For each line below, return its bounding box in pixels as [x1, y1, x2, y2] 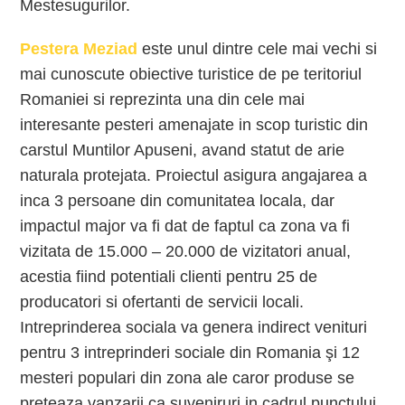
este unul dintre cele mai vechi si [137, 40, 378, 58]
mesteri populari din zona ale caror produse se [20, 369, 355, 387]
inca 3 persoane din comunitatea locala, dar [20, 192, 335, 210]
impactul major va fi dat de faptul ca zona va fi [20, 217, 351, 235]
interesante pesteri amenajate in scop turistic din [20, 116, 369, 134]
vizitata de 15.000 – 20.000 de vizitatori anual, [20, 242, 352, 260]
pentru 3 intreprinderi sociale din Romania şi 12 [20, 344, 361, 362]
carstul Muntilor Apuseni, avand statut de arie [20, 141, 345, 159]
